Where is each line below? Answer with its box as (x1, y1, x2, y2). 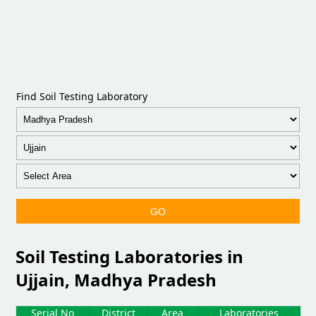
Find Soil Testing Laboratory (16, 90, 148, 103)
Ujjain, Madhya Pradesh (16, 267, 217, 291)
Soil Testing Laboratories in (16, 244, 244, 268)
